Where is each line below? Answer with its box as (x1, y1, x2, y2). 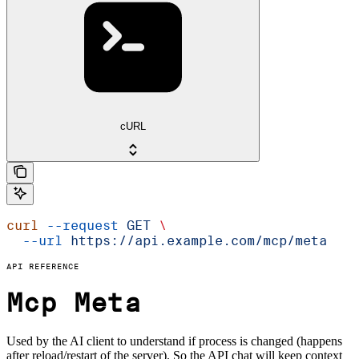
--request (38, 218, 119, 234)
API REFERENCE (6, 261, 79, 272)
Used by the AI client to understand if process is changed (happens (6, 334, 342, 349)
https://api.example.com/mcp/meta (63, 233, 327, 249)
